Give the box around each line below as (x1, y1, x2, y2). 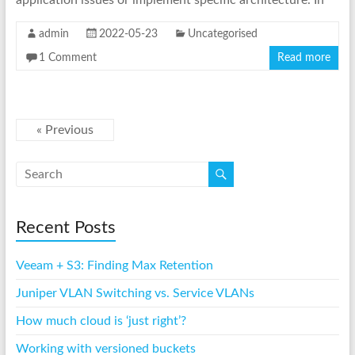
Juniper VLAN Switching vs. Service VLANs (15, 287, 254, 300)
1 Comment (38, 52, 97, 64)
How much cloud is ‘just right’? (15, 315, 186, 328)
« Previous (36, 124, 94, 137)
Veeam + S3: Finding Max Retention (15, 259, 213, 273)
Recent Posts (15, 219, 116, 237)
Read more (277, 52, 331, 64)
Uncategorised (187, 29, 258, 40)
